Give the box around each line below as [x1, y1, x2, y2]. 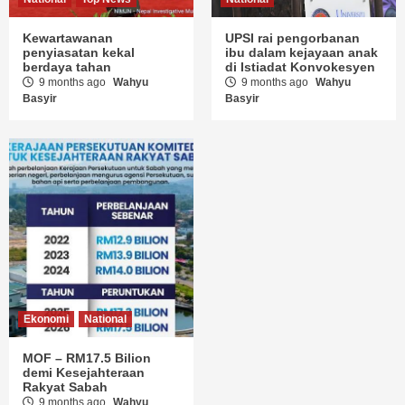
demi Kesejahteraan [23, 365, 145, 381]
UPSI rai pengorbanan [225, 31, 360, 46]
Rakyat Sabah [23, 380, 108, 395]
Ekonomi [24, 313, 69, 326]
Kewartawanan [23, 31, 113, 46]
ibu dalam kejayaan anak [225, 45, 378, 61]
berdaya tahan [23, 60, 111, 75]
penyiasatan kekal [23, 45, 135, 61]
